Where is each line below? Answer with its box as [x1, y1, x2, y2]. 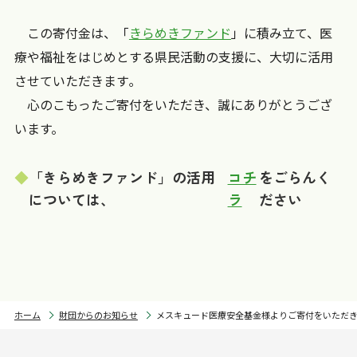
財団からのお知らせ [58, 308, 138, 321]
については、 [28, 189, 115, 210]
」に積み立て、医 [230, 23, 332, 42]
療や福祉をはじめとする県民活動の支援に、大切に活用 [14, 47, 333, 66]
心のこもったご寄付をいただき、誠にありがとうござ [14, 95, 332, 114]
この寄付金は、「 [14, 23, 129, 42]
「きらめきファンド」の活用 [28, 167, 215, 187]
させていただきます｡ [14, 71, 135, 90]
